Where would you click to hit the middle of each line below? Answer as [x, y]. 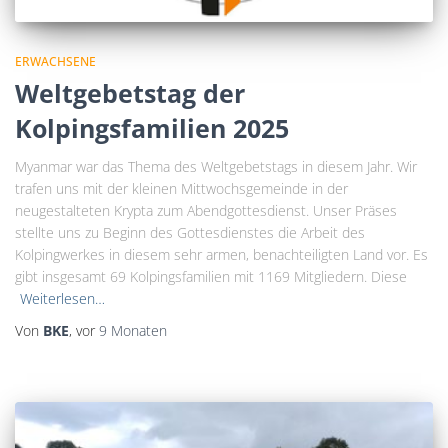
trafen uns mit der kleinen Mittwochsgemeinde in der [181, 188]
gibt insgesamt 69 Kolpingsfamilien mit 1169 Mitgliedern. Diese [211, 276]
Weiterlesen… [62, 298]
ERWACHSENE [55, 61]
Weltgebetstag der [130, 92]
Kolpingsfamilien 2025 [152, 127]
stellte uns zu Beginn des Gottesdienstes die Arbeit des [190, 232]
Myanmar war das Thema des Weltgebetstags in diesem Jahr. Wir [216, 166]
